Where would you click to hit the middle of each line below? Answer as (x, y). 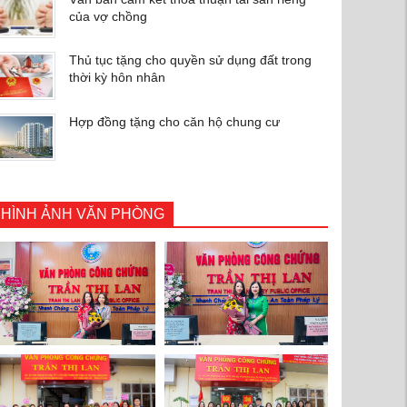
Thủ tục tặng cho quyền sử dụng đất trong (190, 60)
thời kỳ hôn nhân (117, 78)
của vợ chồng (108, 16)
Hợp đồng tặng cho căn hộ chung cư (174, 121)
